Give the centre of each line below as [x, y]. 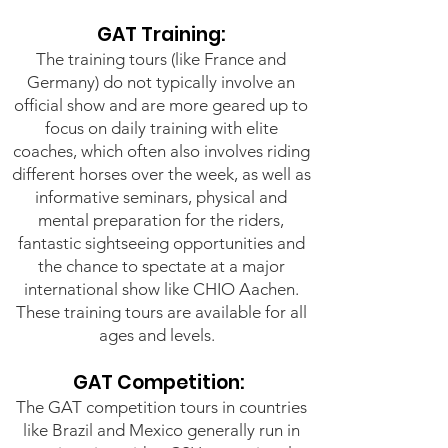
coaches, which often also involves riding [161, 151]
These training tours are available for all [161, 312]
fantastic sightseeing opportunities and [161, 243]
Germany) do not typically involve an [161, 82]
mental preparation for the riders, [161, 220]
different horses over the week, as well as [161, 174]
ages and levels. [161, 335]
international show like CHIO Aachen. [161, 289]
